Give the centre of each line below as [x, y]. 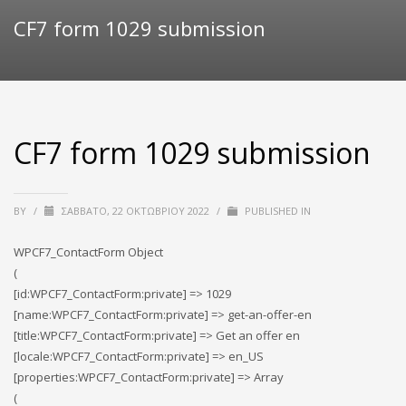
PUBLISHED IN [276, 211]
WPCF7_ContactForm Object [88, 252]
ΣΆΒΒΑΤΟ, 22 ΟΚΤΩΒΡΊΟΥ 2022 [137, 211]
